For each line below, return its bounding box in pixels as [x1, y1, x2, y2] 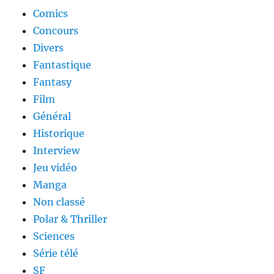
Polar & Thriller [33, 213, 108, 226]
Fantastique [33, 59, 92, 72]
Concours [33, 24, 79, 37]
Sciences [33, 230, 75, 243]
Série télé [33, 247, 79, 260]
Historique [33, 127, 85, 140]
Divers [33, 42, 64, 54]
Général [33, 110, 72, 123]
